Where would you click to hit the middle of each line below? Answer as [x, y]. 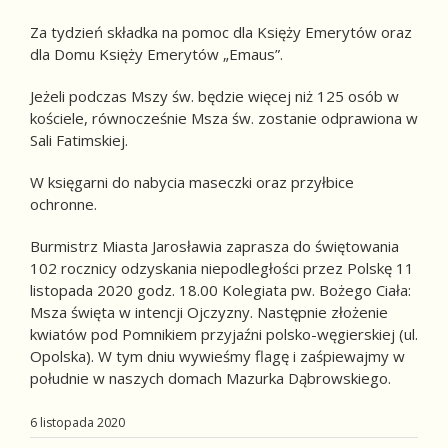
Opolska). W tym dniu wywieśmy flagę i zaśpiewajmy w [217, 356]
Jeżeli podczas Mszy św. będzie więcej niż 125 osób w [214, 96]
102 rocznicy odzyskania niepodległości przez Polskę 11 [222, 268]
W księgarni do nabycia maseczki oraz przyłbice [192, 182]
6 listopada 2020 [77, 422]
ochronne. [63, 204]
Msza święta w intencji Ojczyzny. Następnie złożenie [209, 312]
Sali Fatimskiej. [81, 140]
